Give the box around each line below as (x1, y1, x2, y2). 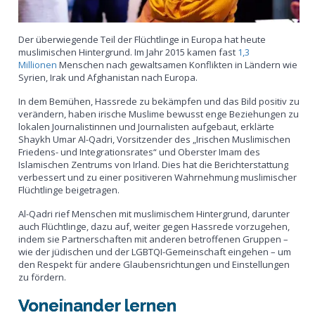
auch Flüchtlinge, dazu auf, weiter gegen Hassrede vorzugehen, (18, 219, 290, 233)
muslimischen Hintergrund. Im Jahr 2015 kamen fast (18, 45, 238, 58)
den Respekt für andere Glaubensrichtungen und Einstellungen (18, 257, 290, 271)
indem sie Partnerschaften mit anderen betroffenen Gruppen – (18, 232, 289, 245)
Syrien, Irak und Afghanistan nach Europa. (18, 70, 198, 84)
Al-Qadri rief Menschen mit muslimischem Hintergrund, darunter (18, 207, 290, 220)
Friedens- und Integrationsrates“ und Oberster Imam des (18, 145, 261, 158)
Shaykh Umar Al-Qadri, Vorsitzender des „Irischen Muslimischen (18, 132, 291, 146)
